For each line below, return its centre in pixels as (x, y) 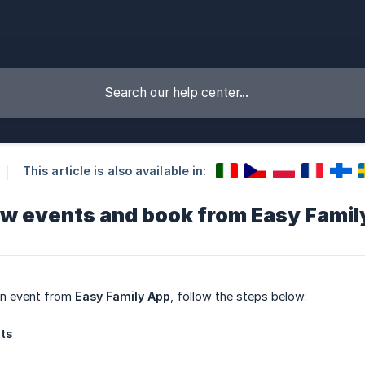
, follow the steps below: (239, 296)
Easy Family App (123, 296)
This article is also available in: (114, 171)
